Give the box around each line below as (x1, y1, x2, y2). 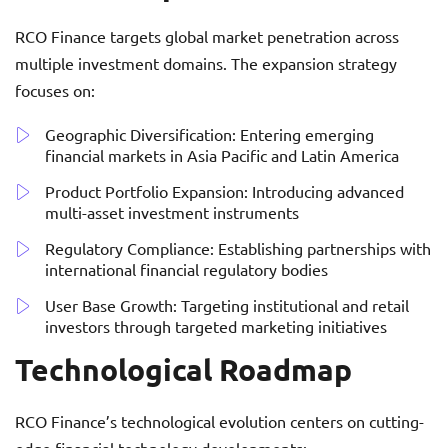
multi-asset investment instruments (45, 202, 299, 223)
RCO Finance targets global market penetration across (15, 26, 399, 47)
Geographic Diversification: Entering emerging (45, 124, 374, 145)
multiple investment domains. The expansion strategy (15, 53, 397, 74)
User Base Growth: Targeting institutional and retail (45, 295, 409, 316)
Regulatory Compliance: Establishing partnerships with (45, 238, 431, 259)
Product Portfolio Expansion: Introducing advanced (45, 181, 404, 202)
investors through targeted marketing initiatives (45, 316, 387, 337)
